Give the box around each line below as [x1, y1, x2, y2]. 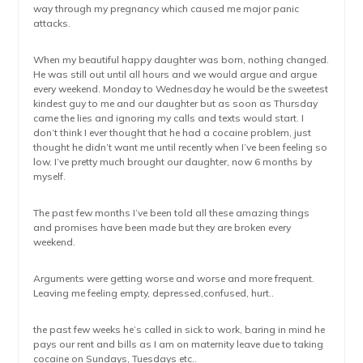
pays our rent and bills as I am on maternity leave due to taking [33, 338, 324, 350]
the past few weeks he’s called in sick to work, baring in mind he [33, 323, 326, 335]
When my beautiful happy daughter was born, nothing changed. [33, 53, 330, 66]
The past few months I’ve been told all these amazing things [33, 207, 310, 219]
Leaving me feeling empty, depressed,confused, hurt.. [33, 287, 275, 299]
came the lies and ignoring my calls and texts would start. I [33, 112, 305, 124]
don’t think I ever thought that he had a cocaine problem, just [33, 126, 312, 139]
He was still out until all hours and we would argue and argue [33, 68, 318, 80]
